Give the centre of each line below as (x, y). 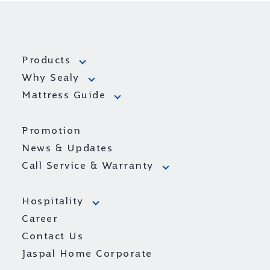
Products (46, 61)
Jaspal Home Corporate (87, 254)
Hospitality (53, 202)
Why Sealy (51, 78)
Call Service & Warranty (88, 166)
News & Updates (67, 149)
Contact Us (52, 237)
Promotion (52, 131)
